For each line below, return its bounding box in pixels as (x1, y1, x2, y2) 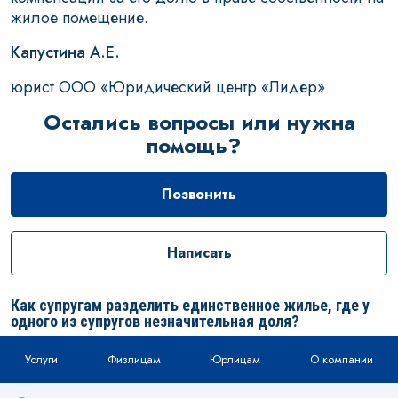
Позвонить (162, 184, 236, 204)
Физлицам (107, 351, 161, 368)
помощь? (147, 130, 247, 161)
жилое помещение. (11, 6, 148, 29)
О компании (310, 351, 374, 368)
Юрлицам (210, 351, 261, 368)
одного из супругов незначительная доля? (11, 312, 298, 330)
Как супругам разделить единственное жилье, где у (11, 296, 370, 314)
